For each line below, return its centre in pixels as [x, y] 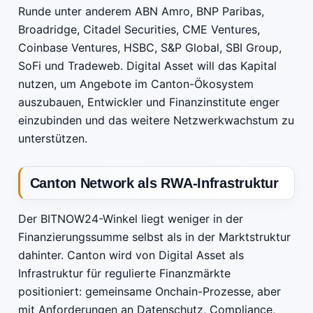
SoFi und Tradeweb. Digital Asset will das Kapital [147, 66]
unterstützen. [53, 139]
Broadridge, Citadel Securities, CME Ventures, [139, 30]
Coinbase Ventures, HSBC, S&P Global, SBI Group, [150, 48]
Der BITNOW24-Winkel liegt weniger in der [131, 219]
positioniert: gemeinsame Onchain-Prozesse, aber [150, 292]
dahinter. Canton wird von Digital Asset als [131, 255]
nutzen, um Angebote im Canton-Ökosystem [136, 84]
